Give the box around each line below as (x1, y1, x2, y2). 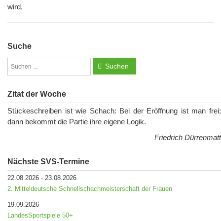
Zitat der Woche (7, 90, 66, 99)
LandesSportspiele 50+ (7, 212, 73, 220)
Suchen (105, 62, 129, 71)
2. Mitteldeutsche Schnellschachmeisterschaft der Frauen (7, 185, 172, 193)
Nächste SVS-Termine (7, 157, 89, 166)
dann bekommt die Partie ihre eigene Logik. (7, 117, 146, 126)
